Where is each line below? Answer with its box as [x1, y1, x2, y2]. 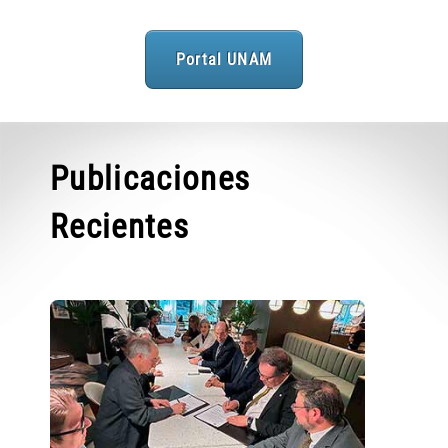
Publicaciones [50, 158, 251, 198]
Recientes [50, 206, 189, 246]
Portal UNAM [176, 50, 272, 69]
